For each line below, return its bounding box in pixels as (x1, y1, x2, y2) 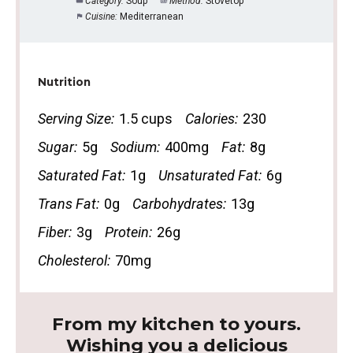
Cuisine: (85, 11, 118, 22)
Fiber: (37, 223, 72, 240)
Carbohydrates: (132, 195, 226, 212)
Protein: (104, 223, 152, 240)
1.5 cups (118, 110, 173, 127)
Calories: (184, 110, 238, 127)
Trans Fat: (37, 195, 99, 212)
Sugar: (37, 138, 77, 155)
